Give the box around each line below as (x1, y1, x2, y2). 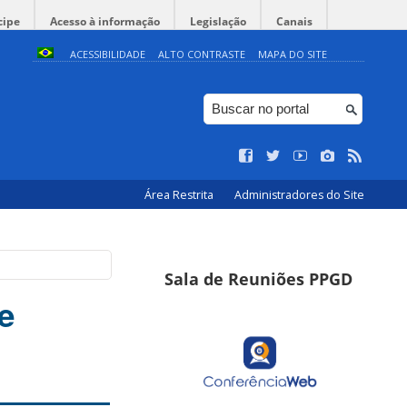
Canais (276, 14, 313, 29)
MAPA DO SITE (257, 47, 327, 61)
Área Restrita (144, 187, 216, 203)
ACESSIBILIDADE (69, 47, 145, 61)
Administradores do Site (234, 187, 364, 203)
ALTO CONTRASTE (157, 47, 245, 61)
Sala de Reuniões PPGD (164, 268, 352, 290)
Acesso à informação (50, 14, 160, 29)
